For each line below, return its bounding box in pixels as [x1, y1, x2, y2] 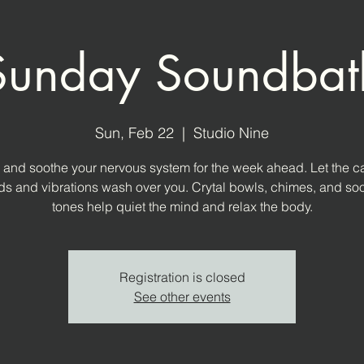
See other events [133, 288, 231, 305]
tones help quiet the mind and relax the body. [51, 197, 313, 214]
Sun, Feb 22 [95, 123, 174, 142]
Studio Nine [193, 123, 269, 142]
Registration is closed [119, 268, 245, 285]
